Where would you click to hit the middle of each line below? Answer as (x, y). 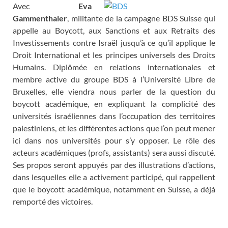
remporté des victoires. (53, 201)
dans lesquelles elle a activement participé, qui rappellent (114, 177)
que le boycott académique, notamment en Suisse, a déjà (114, 189)
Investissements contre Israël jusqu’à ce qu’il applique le (114, 42)
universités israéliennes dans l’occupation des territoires (114, 116)
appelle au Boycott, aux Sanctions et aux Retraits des (114, 30)
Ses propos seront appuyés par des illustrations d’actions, (114, 164)
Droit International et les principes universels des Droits (114, 54)
